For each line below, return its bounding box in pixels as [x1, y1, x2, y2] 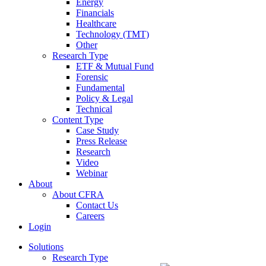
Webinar [76, 168, 107, 178]
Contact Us [76, 200, 118, 210]
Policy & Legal [76, 93, 133, 103]
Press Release [76, 136, 127, 146]
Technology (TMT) [76, 29, 149, 39]
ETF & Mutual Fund [76, 61, 154, 71]
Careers [76, 211, 104, 221]
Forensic [76, 72, 108, 82]
